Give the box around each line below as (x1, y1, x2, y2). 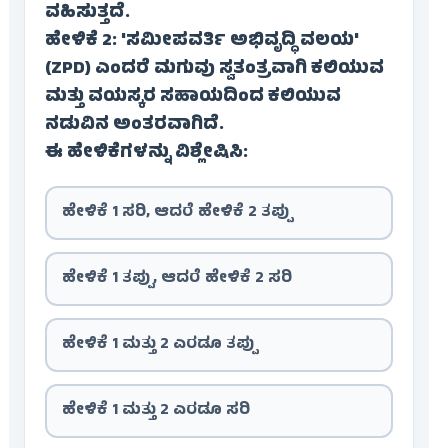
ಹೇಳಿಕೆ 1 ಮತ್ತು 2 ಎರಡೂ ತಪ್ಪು (61, 332, 257, 359)
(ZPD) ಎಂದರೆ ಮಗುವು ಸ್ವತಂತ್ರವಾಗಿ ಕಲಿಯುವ (44, 55, 384, 86)
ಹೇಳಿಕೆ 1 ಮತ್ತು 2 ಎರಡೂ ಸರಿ (61, 398, 250, 425)
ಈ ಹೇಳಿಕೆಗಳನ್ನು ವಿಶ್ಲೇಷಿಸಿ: (44, 139, 248, 170)
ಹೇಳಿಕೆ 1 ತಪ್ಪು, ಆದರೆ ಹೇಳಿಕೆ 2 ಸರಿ (61, 266, 292, 293)
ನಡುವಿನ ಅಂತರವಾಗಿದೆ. (44, 111, 224, 142)
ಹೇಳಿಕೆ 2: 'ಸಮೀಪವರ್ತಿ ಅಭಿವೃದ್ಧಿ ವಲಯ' (44, 27, 359, 58)
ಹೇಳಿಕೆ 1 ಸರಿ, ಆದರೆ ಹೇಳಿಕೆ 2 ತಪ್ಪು (61, 200, 292, 227)
